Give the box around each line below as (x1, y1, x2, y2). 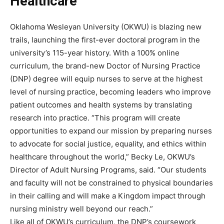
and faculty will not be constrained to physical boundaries (10, 178, 213, 188)
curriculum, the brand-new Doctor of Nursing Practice (10, 61, 200, 71)
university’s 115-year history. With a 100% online (10, 48, 179, 58)
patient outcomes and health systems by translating (10, 100, 192, 110)
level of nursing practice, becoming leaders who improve (10, 87, 211, 97)
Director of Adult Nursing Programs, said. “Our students (10, 165, 206, 175)
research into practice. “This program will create (10, 113, 180, 123)
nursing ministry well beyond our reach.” (10, 204, 153, 214)
